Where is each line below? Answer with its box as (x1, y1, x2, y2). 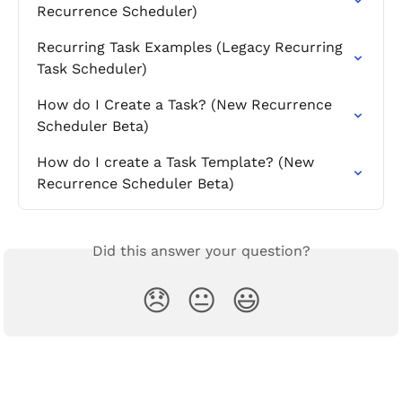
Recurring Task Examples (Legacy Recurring (37, 39, 347, 57)
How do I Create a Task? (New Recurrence (37, 96, 336, 114)
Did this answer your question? (92, 242, 310, 260)
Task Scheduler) (37, 60, 147, 78)
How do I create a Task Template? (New (37, 153, 319, 171)
